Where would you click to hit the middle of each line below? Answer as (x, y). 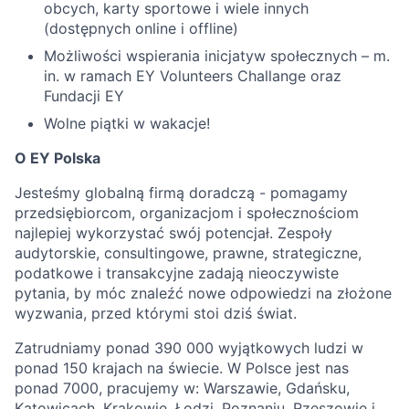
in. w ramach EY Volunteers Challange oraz (193, 76)
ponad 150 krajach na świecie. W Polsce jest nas (182, 368)
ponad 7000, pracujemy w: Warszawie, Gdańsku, (182, 388)
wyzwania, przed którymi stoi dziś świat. (156, 313)
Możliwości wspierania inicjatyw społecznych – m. (217, 56)
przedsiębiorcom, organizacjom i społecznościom (187, 213)
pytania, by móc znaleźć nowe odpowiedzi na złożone (203, 293)
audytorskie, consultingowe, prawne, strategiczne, (188, 253)
